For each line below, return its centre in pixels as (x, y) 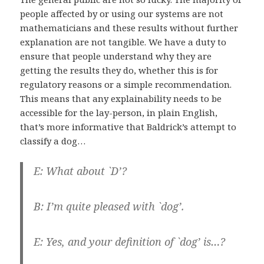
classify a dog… (53, 141)
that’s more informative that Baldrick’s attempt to (128, 127)
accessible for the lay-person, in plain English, (119, 113)
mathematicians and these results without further (129, 28)
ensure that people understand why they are (116, 56)
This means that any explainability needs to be (121, 99)
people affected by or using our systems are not (122, 14)
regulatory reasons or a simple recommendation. (126, 85)
